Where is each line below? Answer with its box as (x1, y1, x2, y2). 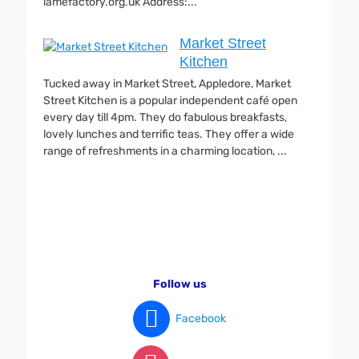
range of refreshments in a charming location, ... (43, 144, 287, 158)
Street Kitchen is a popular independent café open (43, 94, 297, 107)
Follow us (152, 277, 207, 291)
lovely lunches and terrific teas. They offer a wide (43, 127, 294, 141)
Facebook (175, 311, 226, 325)
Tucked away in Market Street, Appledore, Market (43, 77, 291, 91)
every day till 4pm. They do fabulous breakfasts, (43, 111, 287, 124)
